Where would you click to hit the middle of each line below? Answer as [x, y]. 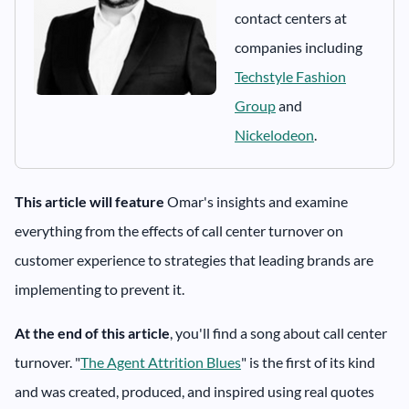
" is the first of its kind [308, 362]
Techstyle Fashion [290, 77]
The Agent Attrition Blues [161, 362]
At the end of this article [92, 333]
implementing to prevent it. [100, 289]
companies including [299, 47]
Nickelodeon [274, 135]
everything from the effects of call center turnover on [179, 231]
